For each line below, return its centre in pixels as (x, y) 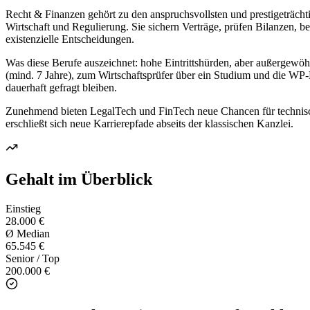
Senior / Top (33, 259)
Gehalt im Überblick (79, 180)
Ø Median (28, 234)
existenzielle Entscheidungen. (70, 39)
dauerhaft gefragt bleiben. (61, 88)
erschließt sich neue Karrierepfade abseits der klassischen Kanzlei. (149, 124)
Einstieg (23, 209)
